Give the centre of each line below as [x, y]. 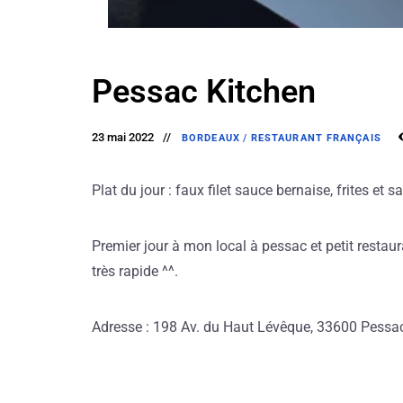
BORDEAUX [211, 138]
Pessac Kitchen [204, 91]
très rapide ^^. [135, 271]
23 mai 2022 [123, 137]
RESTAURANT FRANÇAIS [316, 138]
